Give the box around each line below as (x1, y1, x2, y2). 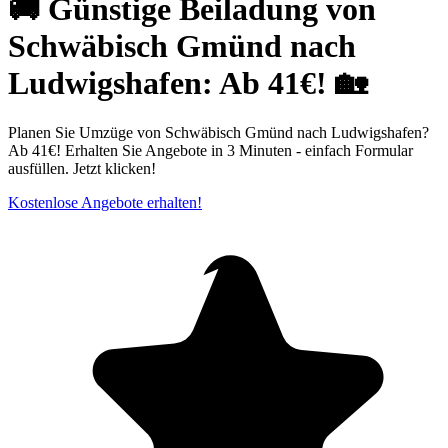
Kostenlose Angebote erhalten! (8, 193, 202, 211)
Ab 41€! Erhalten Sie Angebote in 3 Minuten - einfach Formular (8, 141, 413, 159)
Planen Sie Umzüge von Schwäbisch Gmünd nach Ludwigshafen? (8, 123, 429, 141)
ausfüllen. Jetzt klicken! (8, 159, 156, 177)
